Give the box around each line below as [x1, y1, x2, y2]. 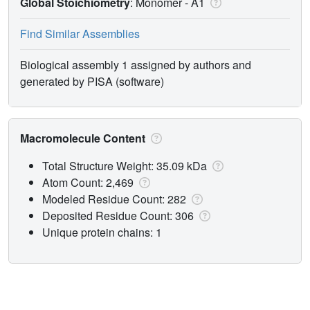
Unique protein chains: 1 [42, 224, 162, 240]
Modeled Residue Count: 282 [42, 190, 189, 207]
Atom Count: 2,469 [42, 174, 136, 190]
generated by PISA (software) [20, 73, 164, 89]
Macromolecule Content [20, 129, 148, 146]
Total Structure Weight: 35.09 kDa [42, 157, 210, 174]
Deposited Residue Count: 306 [42, 207, 197, 224]
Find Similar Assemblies [20, 25, 140, 42]
